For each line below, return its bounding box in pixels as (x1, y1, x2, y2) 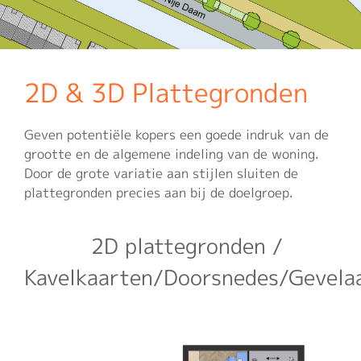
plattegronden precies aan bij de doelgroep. (23, 184, 293, 202)
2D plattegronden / (90, 231, 283, 261)
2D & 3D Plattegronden (23, 75, 308, 111)
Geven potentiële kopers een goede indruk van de (23, 126, 329, 144)
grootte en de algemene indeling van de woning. (23, 145, 319, 164)
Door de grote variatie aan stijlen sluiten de (23, 164, 298, 183)
